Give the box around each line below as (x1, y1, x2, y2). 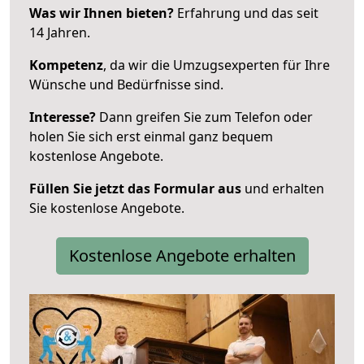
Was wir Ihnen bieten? (29, 3, 174, 22)
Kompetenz (29, 55, 103, 74)
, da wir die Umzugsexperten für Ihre (103, 55, 330, 74)
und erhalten (241, 179, 324, 197)
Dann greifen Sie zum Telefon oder (96, 107, 313, 126)
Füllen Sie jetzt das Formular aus (29, 179, 241, 197)
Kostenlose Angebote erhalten (68, 244, 296, 266)
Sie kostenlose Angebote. (29, 198, 184, 217)
